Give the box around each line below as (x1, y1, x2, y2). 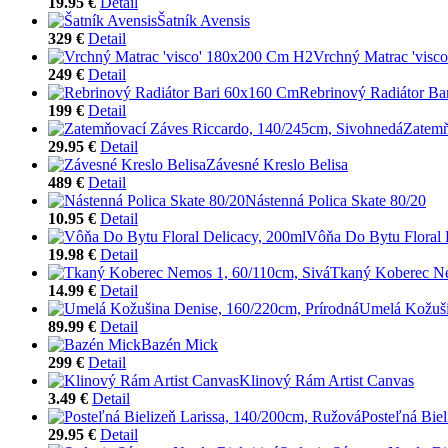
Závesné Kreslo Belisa (206, 155, 348, 173)
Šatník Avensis (157, 11, 250, 29)
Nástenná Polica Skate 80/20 (245, 191, 426, 209)
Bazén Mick (141, 335, 218, 353)
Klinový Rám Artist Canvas (239, 371, 414, 389)
